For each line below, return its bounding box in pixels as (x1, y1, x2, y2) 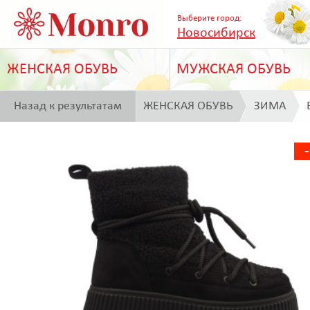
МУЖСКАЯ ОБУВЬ (176, 62, 291, 77)
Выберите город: (177, 14, 241, 23)
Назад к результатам (14, 100, 122, 113)
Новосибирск (177, 26, 255, 40)
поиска (14, 131, 51, 144)
